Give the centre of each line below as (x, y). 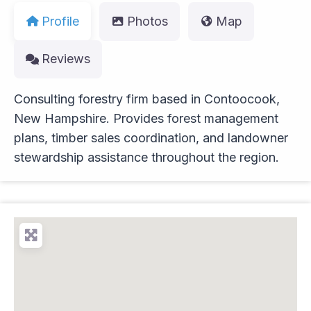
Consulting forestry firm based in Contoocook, (147, 99)
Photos (148, 21)
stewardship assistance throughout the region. (146, 158)
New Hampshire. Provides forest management (146, 119)
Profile (61, 21)
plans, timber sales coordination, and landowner (151, 138)
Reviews (66, 59)
